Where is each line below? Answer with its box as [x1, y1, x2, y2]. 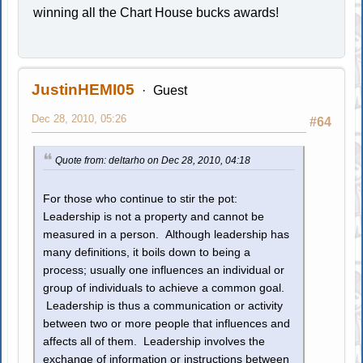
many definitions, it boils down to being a [43, 246, 251, 259]
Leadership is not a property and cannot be [43, 211, 265, 224]
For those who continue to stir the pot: [43, 193, 238, 206]
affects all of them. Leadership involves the [43, 335, 266, 348]
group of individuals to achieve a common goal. [43, 282, 285, 295]
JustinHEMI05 [32, 80, 135, 98]
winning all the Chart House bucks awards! [33, 5, 280, 19]
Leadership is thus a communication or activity [43, 300, 284, 313]
